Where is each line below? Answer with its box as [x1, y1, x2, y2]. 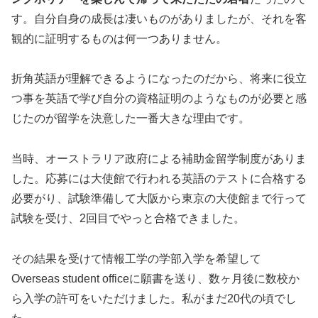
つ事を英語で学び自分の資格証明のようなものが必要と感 [11, 92, 307, 105]
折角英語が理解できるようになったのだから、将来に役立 [11, 72, 307, 85]
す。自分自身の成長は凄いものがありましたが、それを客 [11, 12, 307, 25]
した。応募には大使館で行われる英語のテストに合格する [11, 172, 307, 185]
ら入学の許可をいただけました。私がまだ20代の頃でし [11, 292, 297, 305]
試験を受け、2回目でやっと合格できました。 [11, 212, 245, 225]
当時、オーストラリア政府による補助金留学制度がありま [11, 153, 307, 165]
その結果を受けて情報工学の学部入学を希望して [11, 252, 261, 265]
